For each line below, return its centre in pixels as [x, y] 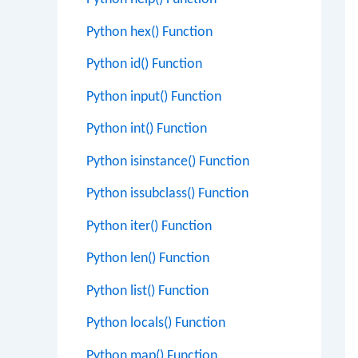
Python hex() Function [149, 32]
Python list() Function [147, 291]
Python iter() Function [149, 226]
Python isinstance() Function [168, 161]
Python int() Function [147, 129]
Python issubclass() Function [167, 194]
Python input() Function [154, 97]
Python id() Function [144, 64]
